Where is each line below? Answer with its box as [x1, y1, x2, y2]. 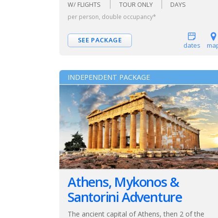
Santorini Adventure [68, 187, 182, 206]
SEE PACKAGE [77, 35, 122, 44]
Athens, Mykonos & [68, 172, 179, 191]
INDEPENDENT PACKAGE [68, 73, 150, 82]
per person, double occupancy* [68, 13, 156, 21]
